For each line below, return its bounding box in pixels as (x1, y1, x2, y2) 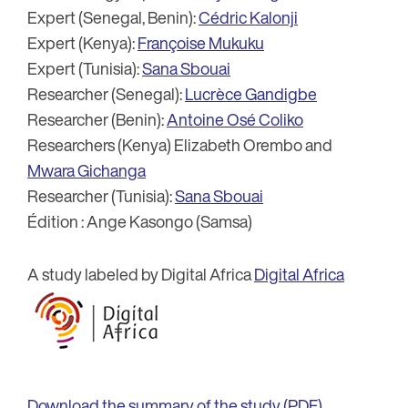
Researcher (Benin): (27, 107, 167, 131)
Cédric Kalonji (199, 5, 298, 29)
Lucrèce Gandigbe (185, 81, 317, 106)
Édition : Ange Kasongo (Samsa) (27, 209, 252, 233)
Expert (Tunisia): (27, 56, 142, 80)
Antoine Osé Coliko (167, 107, 303, 131)
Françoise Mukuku (138, 30, 264, 55)
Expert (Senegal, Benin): (27, 5, 199, 29)
